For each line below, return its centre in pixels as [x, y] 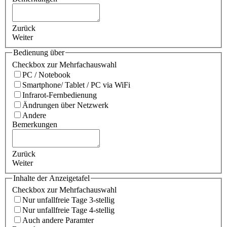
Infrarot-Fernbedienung [60, 95]
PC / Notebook [46, 74]
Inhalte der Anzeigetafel [51, 178]
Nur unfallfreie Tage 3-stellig [68, 200]
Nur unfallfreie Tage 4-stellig [68, 210]
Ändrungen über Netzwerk [65, 105]
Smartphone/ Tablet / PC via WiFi [76, 85]
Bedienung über [39, 53]
